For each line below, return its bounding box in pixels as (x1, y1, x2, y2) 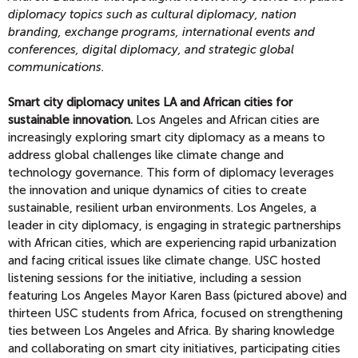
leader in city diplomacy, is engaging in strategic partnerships (8, 218, 341, 233)
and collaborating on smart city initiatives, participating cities (8, 341, 340, 356)
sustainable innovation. (8, 113, 133, 128)
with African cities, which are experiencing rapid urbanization (8, 236, 336, 251)
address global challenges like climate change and (8, 148, 284, 163)
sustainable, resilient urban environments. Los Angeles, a (8, 201, 316, 216)
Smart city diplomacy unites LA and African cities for (8, 95, 292, 110)
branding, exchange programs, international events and (8, 25, 315, 40)
